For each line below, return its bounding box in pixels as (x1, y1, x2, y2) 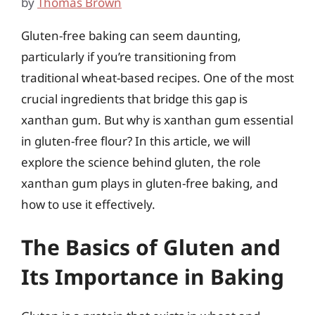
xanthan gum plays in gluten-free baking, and (21, 174, 278, 191)
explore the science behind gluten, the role (21, 153, 261, 170)
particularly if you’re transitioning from (21, 48, 236, 65)
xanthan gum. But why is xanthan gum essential (21, 111, 293, 128)
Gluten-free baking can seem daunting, (21, 27, 241, 44)
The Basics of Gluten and (21, 233, 281, 262)
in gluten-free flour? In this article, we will (21, 132, 250, 149)
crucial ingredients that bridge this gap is (21, 90, 247, 107)
